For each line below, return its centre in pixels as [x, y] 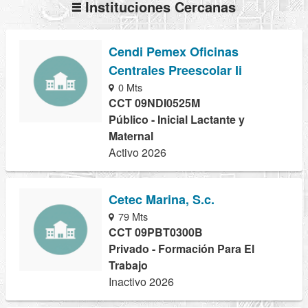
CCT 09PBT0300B [156, 232]
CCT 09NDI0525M [154, 102]
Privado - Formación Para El [181, 248]
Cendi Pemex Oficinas [174, 51]
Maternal [131, 135]
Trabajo [128, 265]
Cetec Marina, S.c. [162, 199]
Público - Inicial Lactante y [177, 119]
